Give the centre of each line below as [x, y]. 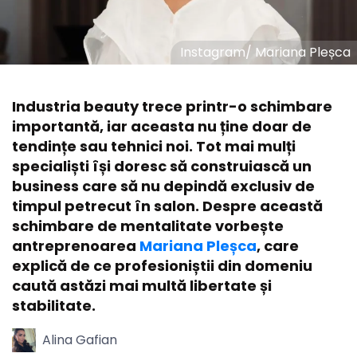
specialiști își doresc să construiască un [162, 166]
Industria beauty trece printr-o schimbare [172, 106]
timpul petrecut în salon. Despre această [167, 206]
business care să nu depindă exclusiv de [163, 186]
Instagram [213, 52]
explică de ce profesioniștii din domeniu [162, 265]
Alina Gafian [80, 339]
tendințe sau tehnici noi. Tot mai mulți [154, 146]
